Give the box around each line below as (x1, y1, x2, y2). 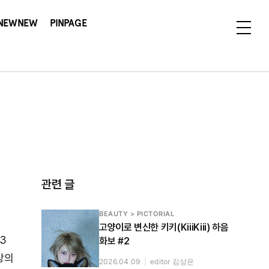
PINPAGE (50, 17, 88, 29)
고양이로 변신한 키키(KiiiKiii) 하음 (99, 222, 229, 233)
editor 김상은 (150, 257, 195, 266)
